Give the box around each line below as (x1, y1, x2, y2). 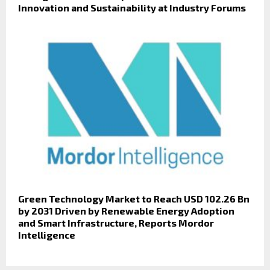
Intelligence (18, 228, 75, 240)
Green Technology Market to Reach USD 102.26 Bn (18, 192, 250, 204)
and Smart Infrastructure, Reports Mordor (18, 216, 214, 228)
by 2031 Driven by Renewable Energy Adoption (18, 204, 234, 216)
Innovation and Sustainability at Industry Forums (18, 1, 246, 13)
